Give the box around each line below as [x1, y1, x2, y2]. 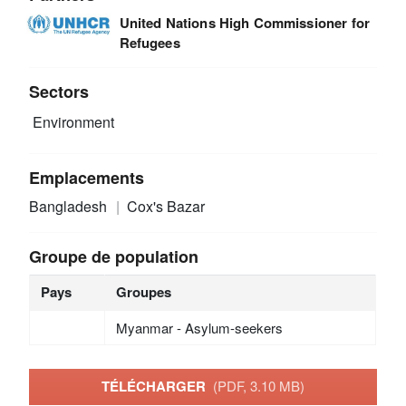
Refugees [119, 32, 180, 53]
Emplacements [29, 165, 145, 189]
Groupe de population [29, 244, 199, 268]
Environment [29, 111, 115, 133]
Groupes [115, 281, 171, 302]
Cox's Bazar [126, 195, 205, 217]
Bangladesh [29, 195, 111, 217]
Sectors [29, 79, 90, 103]
